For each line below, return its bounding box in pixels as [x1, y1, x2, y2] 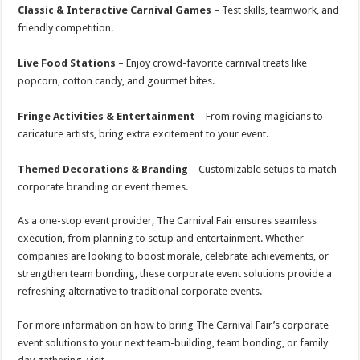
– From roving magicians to [195, 110, 324, 122]
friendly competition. [18, 22, 114, 34]
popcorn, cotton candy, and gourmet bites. [18, 75, 215, 87]
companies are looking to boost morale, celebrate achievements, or [18, 250, 329, 262]
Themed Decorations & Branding [18, 163, 189, 175]
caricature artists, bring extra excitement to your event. [18, 128, 269, 140]
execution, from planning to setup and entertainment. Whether [18, 232, 305, 244]
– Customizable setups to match [188, 163, 337, 175]
